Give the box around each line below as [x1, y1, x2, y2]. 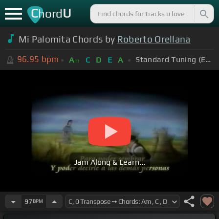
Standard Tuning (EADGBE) [205, 54, 211, 64]
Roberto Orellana [117, 33, 191, 44]
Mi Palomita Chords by [18, 33, 117, 44]
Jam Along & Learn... [74, 157, 145, 167]
